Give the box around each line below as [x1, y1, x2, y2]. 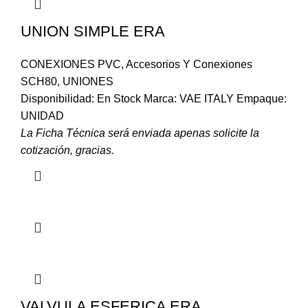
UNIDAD [21, 110, 64, 122]
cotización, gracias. [21, 144, 114, 157]
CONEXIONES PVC [21, 58, 121, 71]
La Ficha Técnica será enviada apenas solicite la [21, 127, 259, 140]
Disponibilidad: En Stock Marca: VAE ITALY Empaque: [21, 93, 287, 105]
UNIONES [63, 76, 113, 88]
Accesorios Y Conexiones [126, 58, 252, 71]
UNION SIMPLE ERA [21, 23, 165, 41]
